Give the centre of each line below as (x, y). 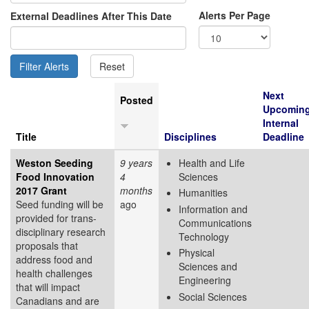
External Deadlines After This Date (91, 16)
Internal (281, 122)
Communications (215, 222)
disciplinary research (61, 231)
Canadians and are (58, 300)
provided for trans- (56, 218)
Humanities (203, 193)
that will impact (48, 287)
